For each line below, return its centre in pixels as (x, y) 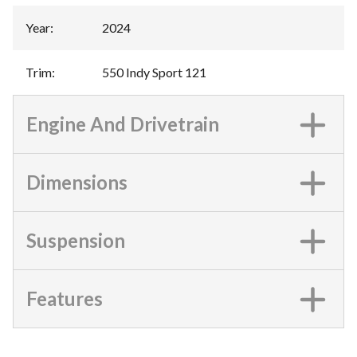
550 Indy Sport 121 (154, 72)
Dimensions (77, 182)
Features (65, 298)
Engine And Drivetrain (123, 124)
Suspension (76, 240)
